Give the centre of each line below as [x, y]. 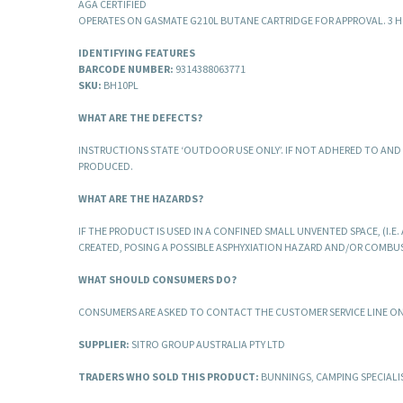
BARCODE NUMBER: [126, 69]
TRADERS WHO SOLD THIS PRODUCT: [169, 377]
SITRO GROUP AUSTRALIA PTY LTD [207, 345]
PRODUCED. [106, 166]
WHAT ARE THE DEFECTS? [140, 118]
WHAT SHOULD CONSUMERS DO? [157, 280]
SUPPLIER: [104, 345]
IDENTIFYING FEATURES [137, 53]
